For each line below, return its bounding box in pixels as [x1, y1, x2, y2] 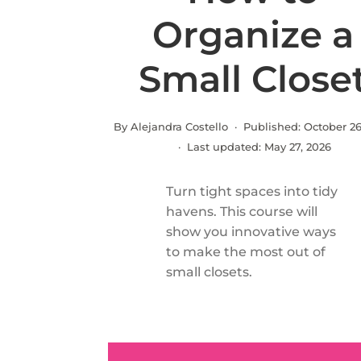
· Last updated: [174, 140, 264, 153]
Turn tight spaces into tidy [166, 184, 338, 199]
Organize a [151, 12, 354, 56]
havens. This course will [166, 204, 318, 219]
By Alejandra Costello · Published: [114, 120, 305, 133]
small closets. [166, 264, 253, 280]
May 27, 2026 [263, 140, 331, 153]
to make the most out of [166, 244, 326, 259]
